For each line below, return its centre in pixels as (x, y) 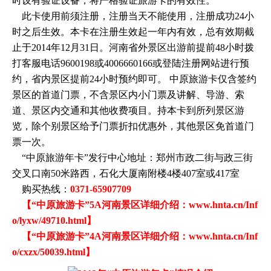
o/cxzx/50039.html (49, 252)
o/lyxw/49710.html (49, 220)
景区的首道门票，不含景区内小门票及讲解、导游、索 (128, 94)
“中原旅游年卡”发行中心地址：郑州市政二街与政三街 (132, 157)
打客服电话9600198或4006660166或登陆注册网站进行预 (131, 63)
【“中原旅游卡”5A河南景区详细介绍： (105, 204)
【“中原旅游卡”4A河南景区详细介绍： (100, 236)
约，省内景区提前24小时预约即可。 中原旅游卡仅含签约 (134, 79)
